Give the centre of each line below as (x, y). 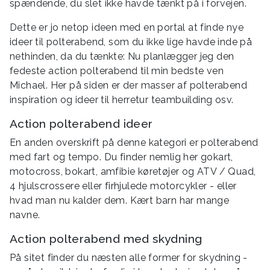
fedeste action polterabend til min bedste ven (117, 71)
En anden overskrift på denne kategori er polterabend (134, 143)
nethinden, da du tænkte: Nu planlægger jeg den (122, 57)
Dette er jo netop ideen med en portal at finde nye (127, 28)
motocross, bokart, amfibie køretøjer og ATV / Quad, (133, 172)
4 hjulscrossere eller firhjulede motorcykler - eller (123, 186)
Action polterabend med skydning (106, 239)
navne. (25, 215)
